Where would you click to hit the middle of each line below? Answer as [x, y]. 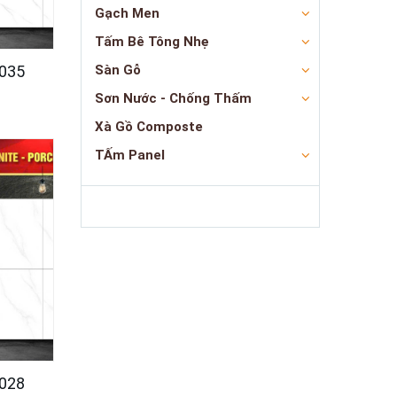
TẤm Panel [130, 156]
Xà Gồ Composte [149, 127]
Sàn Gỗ [118, 70]
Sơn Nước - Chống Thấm [173, 99]
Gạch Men [127, 14]
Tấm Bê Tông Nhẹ [152, 42]
